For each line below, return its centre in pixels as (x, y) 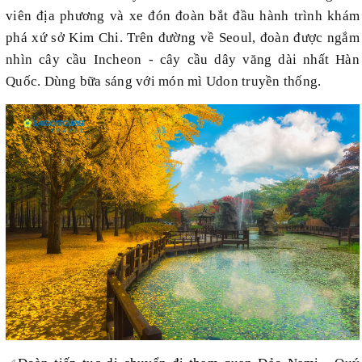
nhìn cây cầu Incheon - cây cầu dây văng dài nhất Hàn (183, 60)
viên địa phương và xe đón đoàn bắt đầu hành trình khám (183, 16)
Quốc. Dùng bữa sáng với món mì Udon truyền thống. (164, 82)
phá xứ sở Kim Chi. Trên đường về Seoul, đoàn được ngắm (183, 38)
